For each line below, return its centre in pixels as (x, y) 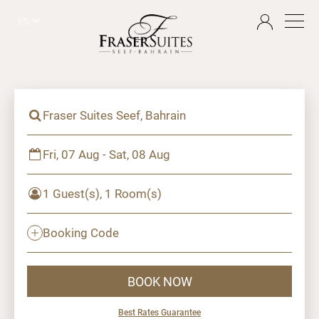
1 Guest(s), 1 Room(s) (102, 193)
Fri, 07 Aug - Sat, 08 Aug (106, 154)
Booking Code (81, 232)
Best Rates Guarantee (159, 312)
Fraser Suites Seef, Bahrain (114, 115)
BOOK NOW (159, 281)
